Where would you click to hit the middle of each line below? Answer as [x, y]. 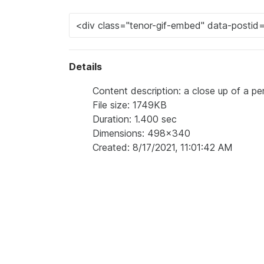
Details [85, 66]
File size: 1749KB [130, 105]
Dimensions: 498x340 [141, 133]
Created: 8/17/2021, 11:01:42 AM [163, 147]
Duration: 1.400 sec [135, 119]
